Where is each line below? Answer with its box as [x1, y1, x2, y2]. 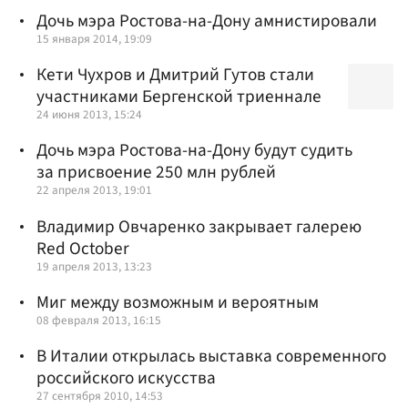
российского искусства [36, 364, 216, 391]
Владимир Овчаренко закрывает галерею [36, 213, 362, 240]
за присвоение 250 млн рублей [36, 159, 276, 186]
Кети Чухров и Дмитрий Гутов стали [36, 62, 314, 88]
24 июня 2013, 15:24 [36, 106, 142, 124]
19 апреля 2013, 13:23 [36, 257, 152, 275]
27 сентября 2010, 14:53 [36, 386, 163, 404]
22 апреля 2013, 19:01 [36, 181, 152, 199]
